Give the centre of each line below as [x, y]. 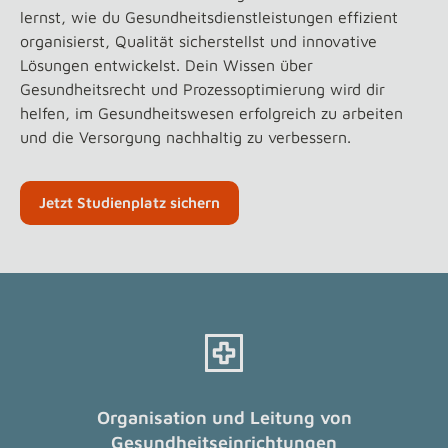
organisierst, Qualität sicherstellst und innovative [198, 41]
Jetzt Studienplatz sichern [129, 202]
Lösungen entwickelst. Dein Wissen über [166, 65]
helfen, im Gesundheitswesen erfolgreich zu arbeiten [211, 113]
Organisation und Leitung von [224, 417]
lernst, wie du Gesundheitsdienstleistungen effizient [209, 17]
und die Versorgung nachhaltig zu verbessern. [185, 137]
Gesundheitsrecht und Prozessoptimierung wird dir [202, 89]
